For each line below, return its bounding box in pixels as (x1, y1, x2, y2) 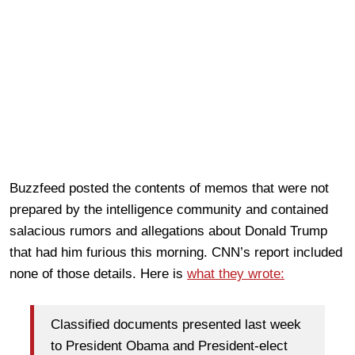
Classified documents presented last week (51, 316, 301, 332)
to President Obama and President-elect (51, 338, 288, 353)
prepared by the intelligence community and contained (10, 202, 328, 218)
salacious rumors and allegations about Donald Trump (10, 223, 327, 239)
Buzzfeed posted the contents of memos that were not (10, 181, 329, 197)
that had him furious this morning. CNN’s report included (10, 245, 342, 261)
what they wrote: (187, 266, 284, 282)
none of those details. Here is (10, 266, 187, 282)
